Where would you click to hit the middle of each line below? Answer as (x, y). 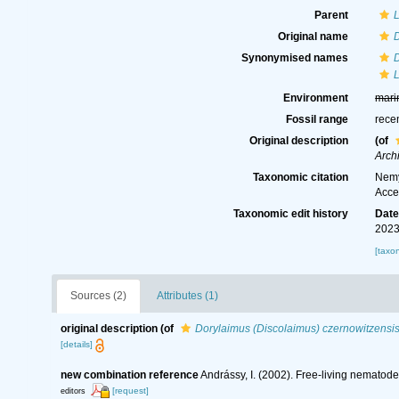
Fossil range (318, 119)
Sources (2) (98, 296)
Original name (313, 37)
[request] (130, 390)
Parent (332, 15)
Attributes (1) (187, 296)
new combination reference (129, 375)
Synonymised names (295, 58)
